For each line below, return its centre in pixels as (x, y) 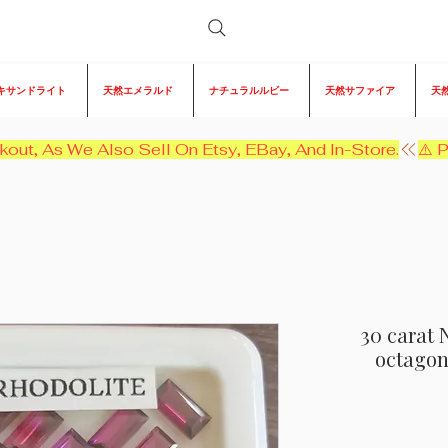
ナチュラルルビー (249, 91)
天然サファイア (360, 91)
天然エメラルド (138, 91)
